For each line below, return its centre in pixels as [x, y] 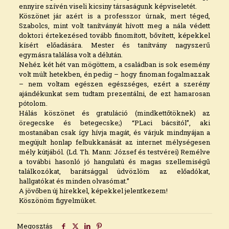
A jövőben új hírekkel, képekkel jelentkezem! [93, 190]
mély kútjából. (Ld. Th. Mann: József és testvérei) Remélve [114, 152]
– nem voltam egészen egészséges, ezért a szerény [114, 84]
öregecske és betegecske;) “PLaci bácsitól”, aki [114, 122]
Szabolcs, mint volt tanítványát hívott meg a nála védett [114, 25]
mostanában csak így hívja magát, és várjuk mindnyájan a [114, 132]
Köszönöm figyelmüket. [58, 200]
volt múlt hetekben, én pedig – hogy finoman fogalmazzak [114, 74]
